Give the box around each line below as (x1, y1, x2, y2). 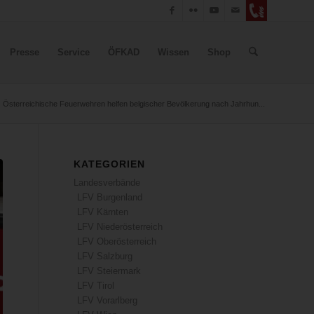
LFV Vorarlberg (77, 295, 138, 306)
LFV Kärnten (77, 207, 129, 217)
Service (57, 47, 90, 57)
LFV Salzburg (77, 251, 133, 261)
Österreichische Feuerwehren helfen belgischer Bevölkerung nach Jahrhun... (3, 100, 265, 108)
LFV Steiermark (77, 266, 142, 276)
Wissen (157, 47, 189, 57)
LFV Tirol (77, 280, 115, 291)
